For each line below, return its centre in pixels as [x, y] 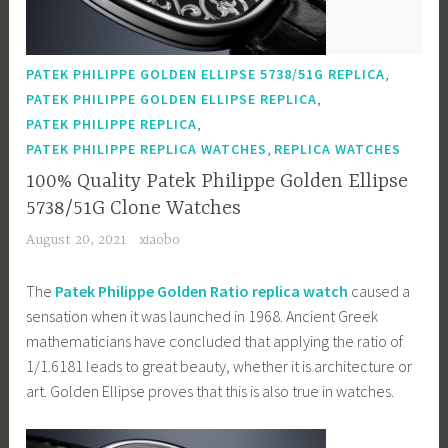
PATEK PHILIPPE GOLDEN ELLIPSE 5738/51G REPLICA [206, 74]
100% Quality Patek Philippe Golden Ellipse [217, 181]
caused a [379, 290]
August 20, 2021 [76, 240]
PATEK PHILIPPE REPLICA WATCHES [147, 149]
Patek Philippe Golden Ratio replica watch [202, 290]
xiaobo [159, 240]
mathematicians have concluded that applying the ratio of [215, 340]
